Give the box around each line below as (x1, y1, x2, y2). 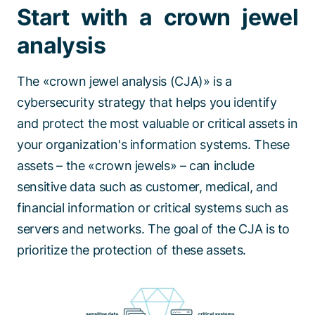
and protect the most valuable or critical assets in (17, 116, 298, 131)
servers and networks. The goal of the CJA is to (17, 221, 290, 237)
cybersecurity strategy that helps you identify (17, 95, 277, 110)
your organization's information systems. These (17, 137, 290, 153)
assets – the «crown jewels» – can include (17, 158, 255, 174)
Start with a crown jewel (17, 4, 298, 32)
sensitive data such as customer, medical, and (17, 179, 278, 195)
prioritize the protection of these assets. (17, 243, 246, 258)
